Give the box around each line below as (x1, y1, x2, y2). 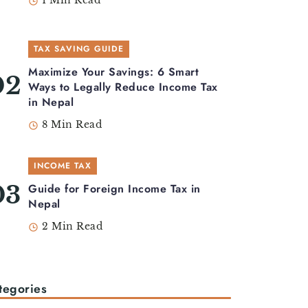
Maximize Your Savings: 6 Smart (28, 64, 199, 80)
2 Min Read (42, 221, 102, 233)
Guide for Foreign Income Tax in (28, 181, 201, 197)
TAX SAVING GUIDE (34, 43, 124, 56)
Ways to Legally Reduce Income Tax (28, 79, 218, 96)
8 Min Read (42, 119, 102, 131)
